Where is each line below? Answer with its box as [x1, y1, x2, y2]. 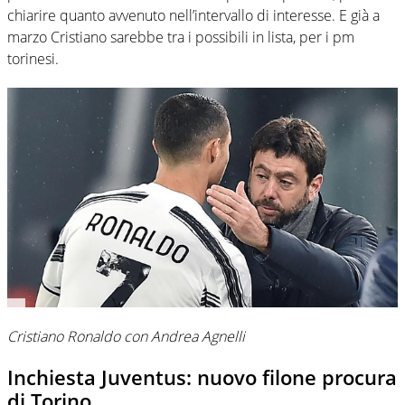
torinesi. [7, 49, 59, 70]
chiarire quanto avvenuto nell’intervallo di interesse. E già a [7, 5, 380, 26]
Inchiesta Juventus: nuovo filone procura [7, 363, 397, 391]
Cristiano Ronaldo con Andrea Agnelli [7, 326, 245, 347]
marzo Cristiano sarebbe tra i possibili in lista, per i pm [7, 27, 354, 48]
